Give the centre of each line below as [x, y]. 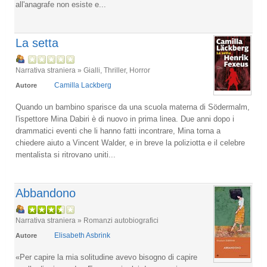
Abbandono [46, 193]
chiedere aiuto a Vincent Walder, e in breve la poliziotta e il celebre [130, 143]
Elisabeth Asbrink [82, 235]
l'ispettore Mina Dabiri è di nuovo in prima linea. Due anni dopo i [125, 119]
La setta [37, 43]
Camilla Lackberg [83, 85]
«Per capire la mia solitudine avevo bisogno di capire [106, 257]
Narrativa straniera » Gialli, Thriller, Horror [83, 70]
